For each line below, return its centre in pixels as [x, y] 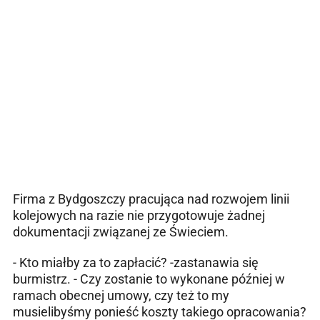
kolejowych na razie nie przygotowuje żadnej [139, 215]
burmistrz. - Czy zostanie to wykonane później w [149, 279]
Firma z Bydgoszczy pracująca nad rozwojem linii [151, 199]
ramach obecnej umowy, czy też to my [121, 295]
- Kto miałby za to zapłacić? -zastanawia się [136, 262]
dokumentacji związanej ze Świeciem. [121, 231]
